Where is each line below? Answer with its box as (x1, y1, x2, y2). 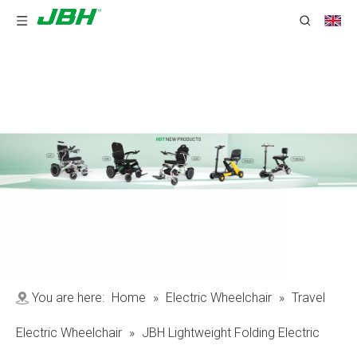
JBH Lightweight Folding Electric (142, 325, 320, 340)
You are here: (32, 290, 104, 305)
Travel (292, 290, 325, 305)
